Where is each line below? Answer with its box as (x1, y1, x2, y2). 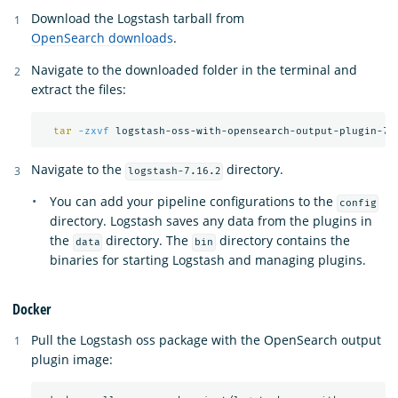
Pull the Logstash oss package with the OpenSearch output (31, 330, 381, 348)
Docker (12, 298, 51, 319)
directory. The (102, 232, 193, 250)
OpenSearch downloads (31, 29, 173, 47)
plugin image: (31, 350, 113, 368)
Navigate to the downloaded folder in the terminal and (31, 61, 357, 79)
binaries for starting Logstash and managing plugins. (50, 251, 366, 269)
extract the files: (31, 81, 126, 99)
